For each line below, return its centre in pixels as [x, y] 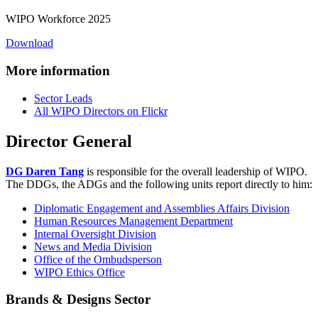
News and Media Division [93, 246]
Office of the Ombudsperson [98, 259]
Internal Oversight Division [95, 234]
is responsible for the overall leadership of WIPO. [196, 171]
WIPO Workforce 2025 [58, 19]
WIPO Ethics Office [79, 272]
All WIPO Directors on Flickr [101, 111]
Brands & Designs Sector [78, 300]
